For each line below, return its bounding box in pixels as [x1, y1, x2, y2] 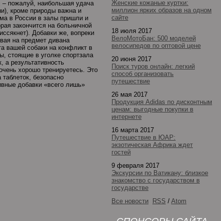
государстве [111, 184, 148, 191]
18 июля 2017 [111, 27, 152, 35]
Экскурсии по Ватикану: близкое [111, 169, 208, 177]
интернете [111, 113, 142, 120]
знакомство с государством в [111, 177, 200, 184]
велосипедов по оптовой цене [111, 42, 201, 49]
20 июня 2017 [111, 55, 151, 63]
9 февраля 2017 [111, 162, 159, 169]
